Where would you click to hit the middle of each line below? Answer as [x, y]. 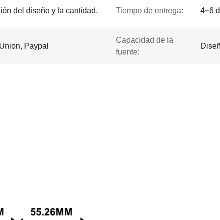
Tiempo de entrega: [150, 11]
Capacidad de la [145, 40]
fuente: [128, 52]
